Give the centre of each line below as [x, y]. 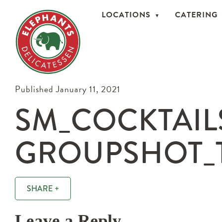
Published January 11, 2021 [68, 89]
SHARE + [43, 189]
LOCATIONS [126, 15]
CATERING [196, 15]
